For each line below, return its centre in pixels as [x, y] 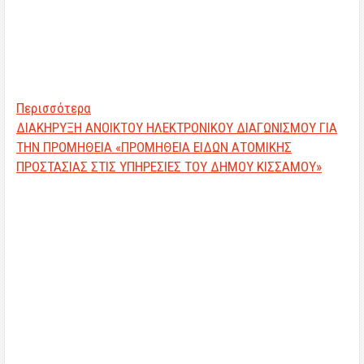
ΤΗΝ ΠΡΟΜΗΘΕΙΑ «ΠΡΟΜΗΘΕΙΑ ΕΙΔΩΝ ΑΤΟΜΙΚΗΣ [154, 147]
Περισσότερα [54, 108]
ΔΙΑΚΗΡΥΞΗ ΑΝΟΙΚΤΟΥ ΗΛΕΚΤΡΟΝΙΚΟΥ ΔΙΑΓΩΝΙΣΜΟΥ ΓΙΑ [177, 128]
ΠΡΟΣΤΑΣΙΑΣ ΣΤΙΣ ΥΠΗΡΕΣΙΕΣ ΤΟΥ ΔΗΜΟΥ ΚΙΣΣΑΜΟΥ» [169, 167]
